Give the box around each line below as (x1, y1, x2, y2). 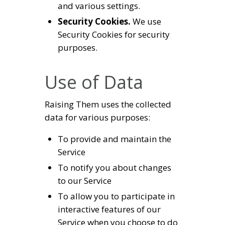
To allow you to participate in (57, 190, 175, 202)
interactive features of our (57, 203, 161, 215)
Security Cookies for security (57, 29, 170, 41)
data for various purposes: (45, 111, 150, 123)
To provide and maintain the (57, 133, 171, 145)
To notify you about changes (57, 161, 171, 173)
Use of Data (45, 70, 143, 95)
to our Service (57, 174, 111, 186)
